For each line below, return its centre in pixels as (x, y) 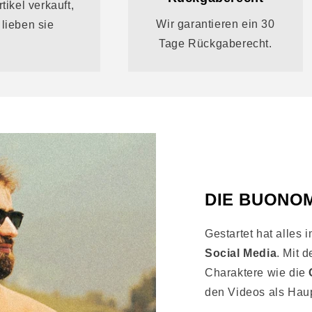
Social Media (241, 253)
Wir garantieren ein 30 (216, 24)
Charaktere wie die (257, 272)
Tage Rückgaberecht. (216, 43)
